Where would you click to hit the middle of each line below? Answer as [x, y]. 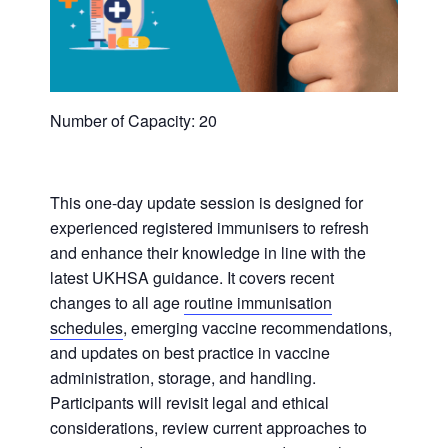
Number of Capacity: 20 [133, 121]
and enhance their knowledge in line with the [208, 253]
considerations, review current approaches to [208, 428]
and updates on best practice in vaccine [190, 353]
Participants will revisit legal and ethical [189, 403]
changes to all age [117, 303]
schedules [86, 328]
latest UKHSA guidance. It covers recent [192, 278]
